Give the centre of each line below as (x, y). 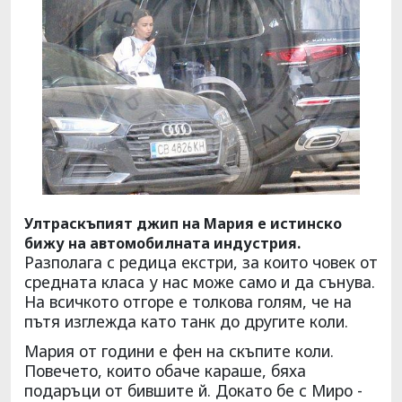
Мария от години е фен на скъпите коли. (179, 350)
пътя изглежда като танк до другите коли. (186, 321)
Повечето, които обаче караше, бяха (165, 370)
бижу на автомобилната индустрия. (162, 243)
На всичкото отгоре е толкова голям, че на (188, 301)
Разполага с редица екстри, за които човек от (201, 262)
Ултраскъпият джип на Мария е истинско (183, 223)
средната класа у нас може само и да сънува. (200, 281)
